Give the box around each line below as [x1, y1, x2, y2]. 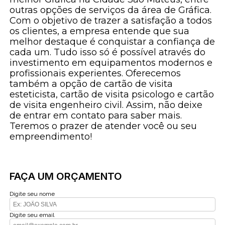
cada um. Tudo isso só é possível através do [10, 46, 206, 58]
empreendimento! [10, 131, 92, 142]
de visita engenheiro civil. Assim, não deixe [10, 99, 203, 110]
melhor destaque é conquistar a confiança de [10, 36, 215, 47]
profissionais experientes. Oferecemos [10, 67, 181, 79]
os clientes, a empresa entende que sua [10, 25, 190, 37]
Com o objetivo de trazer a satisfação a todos [10, 15, 212, 26]
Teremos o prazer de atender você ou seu [10, 120, 197, 132]
